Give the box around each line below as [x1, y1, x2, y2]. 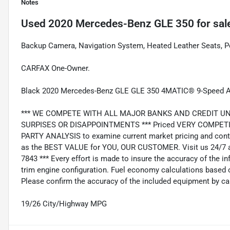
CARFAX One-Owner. [21, 64, 90, 73]
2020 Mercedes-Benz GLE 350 [48, 17, 194, 30]
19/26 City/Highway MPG [21, 199, 107, 209]
